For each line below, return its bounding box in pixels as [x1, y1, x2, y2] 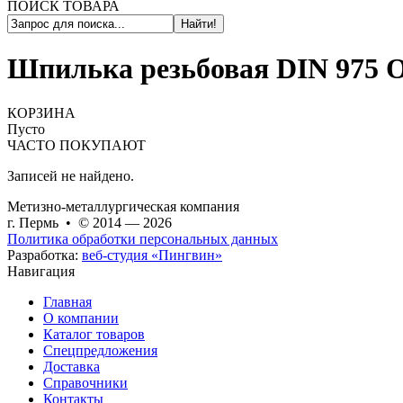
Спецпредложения [43, 342, 157, 358]
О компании [43, 309, 119, 326]
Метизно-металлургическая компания [7, 198, 239, 214]
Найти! [181, 17, 217, 31]
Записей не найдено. [7, 167, 134, 184]
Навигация [7, 263, 75, 279]
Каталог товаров [43, 326, 145, 342]
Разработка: [7, 246, 82, 263]
